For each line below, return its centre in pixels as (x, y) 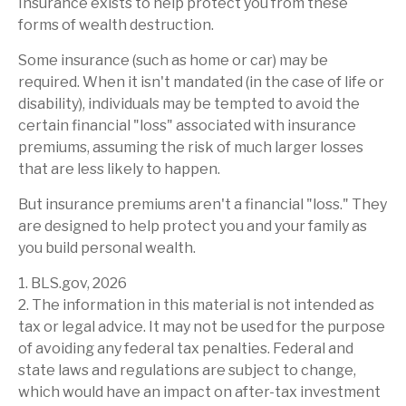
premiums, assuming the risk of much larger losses (191, 148)
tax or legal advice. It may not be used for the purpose (202, 327)
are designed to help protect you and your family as (193, 227)
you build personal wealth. (107, 248)
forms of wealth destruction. (116, 25)
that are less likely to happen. (119, 169)
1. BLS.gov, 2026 (72, 284)
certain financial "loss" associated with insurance (187, 126)
